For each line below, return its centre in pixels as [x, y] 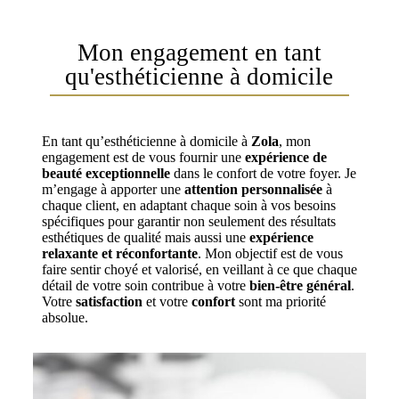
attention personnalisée [253, 189]
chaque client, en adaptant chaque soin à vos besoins [188, 205]
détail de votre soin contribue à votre [145, 285]
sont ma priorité [280, 301]
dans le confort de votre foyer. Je [263, 173]
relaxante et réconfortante [119, 253]
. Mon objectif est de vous [270, 253]
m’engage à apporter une [113, 189]
